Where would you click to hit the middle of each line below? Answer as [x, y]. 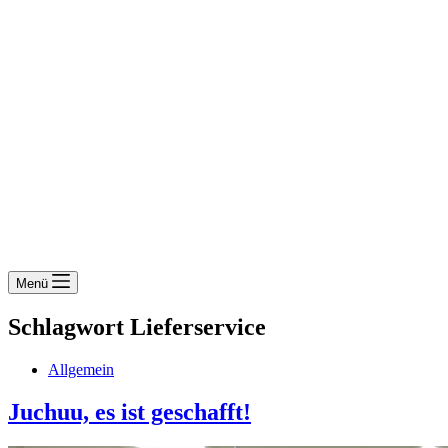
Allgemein [81, 369]
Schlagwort [66, 326]
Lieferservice [195, 326]
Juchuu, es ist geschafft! [129, 411]
